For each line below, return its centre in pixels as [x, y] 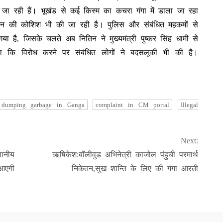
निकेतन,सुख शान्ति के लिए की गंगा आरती [135, 168]
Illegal [190, 105]
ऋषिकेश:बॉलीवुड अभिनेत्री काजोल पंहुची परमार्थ [125, 154]
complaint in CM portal [133, 105]
